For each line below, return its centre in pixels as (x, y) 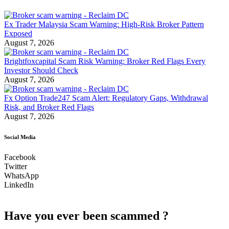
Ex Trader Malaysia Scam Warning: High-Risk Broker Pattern (104, 25)
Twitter (16, 167)
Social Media (20, 137)
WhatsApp (21, 176)
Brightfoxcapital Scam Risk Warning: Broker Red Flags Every (105, 61)
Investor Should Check (41, 71)
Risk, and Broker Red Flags (49, 107)
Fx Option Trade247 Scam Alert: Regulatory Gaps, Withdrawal (106, 98)
